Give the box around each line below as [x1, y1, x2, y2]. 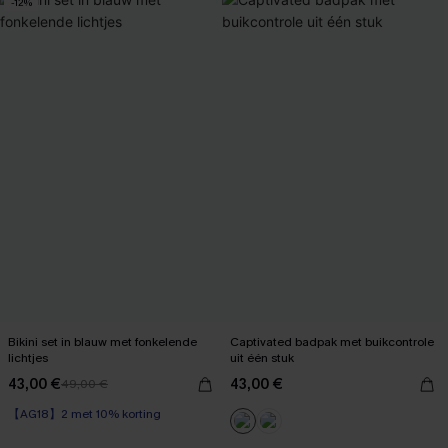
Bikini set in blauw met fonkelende [8, 334, 197, 351]
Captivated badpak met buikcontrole [230, 334, 434, 351]
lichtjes [8, 350, 48, 367]
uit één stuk [230, 350, 294, 367]
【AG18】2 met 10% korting [8, 406, 161, 423]
